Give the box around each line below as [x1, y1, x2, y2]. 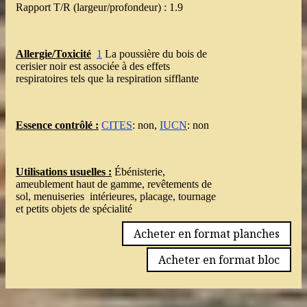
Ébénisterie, [112, 166, 165, 178]
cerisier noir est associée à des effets [16, 60, 170, 73]
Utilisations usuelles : [16, 166, 112, 178]
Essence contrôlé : [16, 119, 99, 132]
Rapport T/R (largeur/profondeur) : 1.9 [16, 1, 183, 14]
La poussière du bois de [102, 48, 207, 60]
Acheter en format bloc [158, 252, 280, 268]
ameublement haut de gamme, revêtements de [16, 178, 212, 191]
